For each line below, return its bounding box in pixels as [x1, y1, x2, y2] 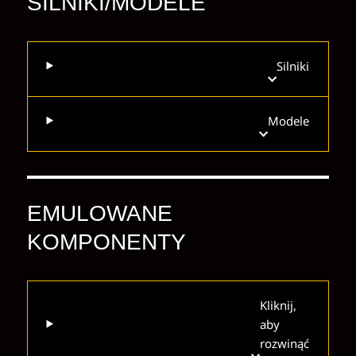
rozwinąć [260, 335, 310, 351]
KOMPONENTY [26, 229, 186, 254]
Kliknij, [260, 296, 297, 313]
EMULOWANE [26, 200, 172, 226]
